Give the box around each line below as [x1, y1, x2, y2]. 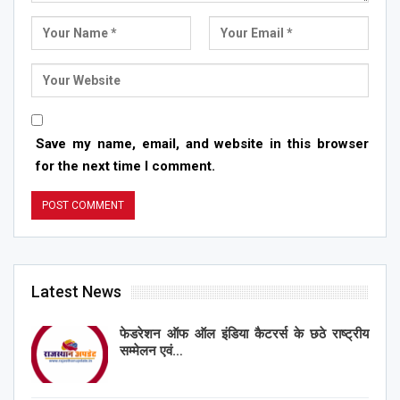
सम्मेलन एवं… [120, 343, 183, 360]
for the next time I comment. [36, 158, 215, 175]
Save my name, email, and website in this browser [36, 136, 369, 153]
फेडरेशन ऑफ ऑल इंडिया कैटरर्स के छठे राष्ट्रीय [120, 326, 369, 343]
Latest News [31, 282, 121, 302]
